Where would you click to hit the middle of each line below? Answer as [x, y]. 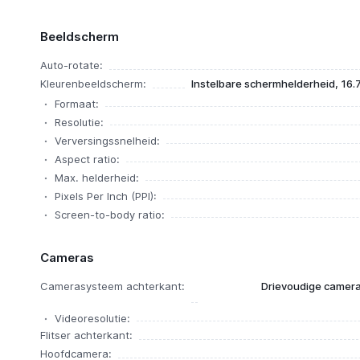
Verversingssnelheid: [107, 141]
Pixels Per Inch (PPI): [105, 196]
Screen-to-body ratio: [109, 215]
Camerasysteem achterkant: [112, 286]
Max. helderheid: [96, 178]
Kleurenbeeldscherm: [93, 84]
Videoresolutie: [92, 318]
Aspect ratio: [87, 159]
